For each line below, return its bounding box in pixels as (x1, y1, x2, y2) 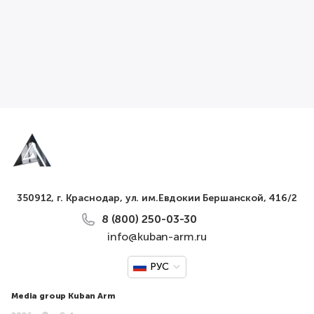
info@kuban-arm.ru (107, 230, 207, 243)
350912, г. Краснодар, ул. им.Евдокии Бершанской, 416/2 (17, 192, 297, 204)
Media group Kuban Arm (11, 291, 116, 301)
